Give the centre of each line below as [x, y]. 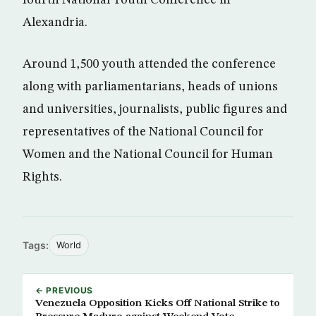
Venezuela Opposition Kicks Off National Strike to [158, 304]
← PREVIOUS [65, 291]
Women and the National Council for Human [148, 155]
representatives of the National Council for [143, 132]
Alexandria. [55, 23]
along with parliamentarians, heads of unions [150, 87]
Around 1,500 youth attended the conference [149, 65]
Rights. [42, 177]
